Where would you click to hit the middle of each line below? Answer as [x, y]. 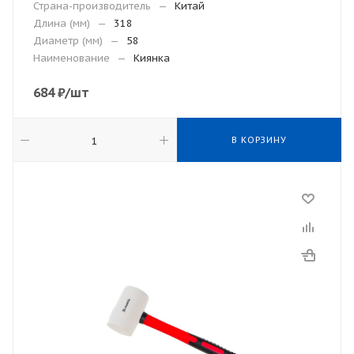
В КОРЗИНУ [259, 140]
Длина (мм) [62, 23]
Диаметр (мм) [68, 41]
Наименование [72, 58]
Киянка [152, 58]
